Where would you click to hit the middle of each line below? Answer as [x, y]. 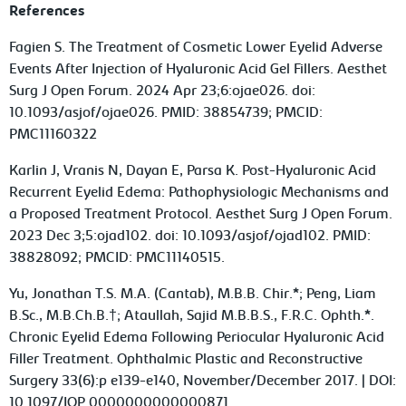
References [47, 11]
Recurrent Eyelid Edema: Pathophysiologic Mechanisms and [199, 193]
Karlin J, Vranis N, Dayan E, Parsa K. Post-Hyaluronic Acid [193, 171]
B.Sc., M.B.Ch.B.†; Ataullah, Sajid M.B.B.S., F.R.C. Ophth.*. [192, 316]
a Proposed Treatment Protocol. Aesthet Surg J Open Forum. [201, 214]
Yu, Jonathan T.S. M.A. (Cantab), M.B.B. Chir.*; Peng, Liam [193, 294]
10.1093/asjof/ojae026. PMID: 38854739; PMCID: [166, 113]
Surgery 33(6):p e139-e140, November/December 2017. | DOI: [203, 381]
